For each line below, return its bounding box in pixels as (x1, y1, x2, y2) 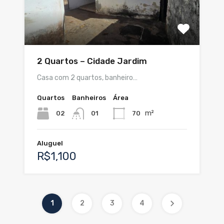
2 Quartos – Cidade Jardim (37, 56, 147, 66)
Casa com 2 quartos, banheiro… (37, 73, 137, 82)
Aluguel (37, 139, 63, 147)
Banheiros (72, 94, 106, 102)
